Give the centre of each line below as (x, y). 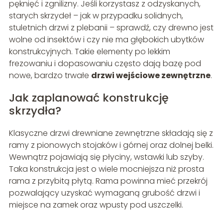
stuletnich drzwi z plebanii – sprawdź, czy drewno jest (111, 27)
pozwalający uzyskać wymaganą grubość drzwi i (104, 193)
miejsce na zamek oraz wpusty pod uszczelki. (96, 205)
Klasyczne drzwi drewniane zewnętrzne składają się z (111, 133)
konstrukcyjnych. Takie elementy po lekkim (89, 51)
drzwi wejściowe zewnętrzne (151, 75)
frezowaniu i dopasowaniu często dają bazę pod (105, 63)
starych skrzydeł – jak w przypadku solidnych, (96, 15)
